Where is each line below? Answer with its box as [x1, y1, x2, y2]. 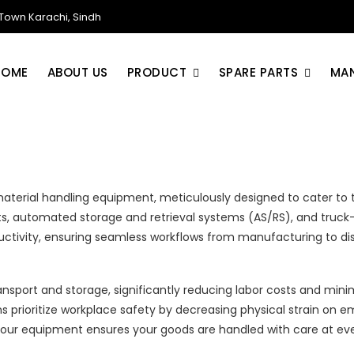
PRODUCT [126, 64, 186, 81]
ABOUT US [47, 64, 108, 81]
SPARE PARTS [218, 64, 298, 81]
